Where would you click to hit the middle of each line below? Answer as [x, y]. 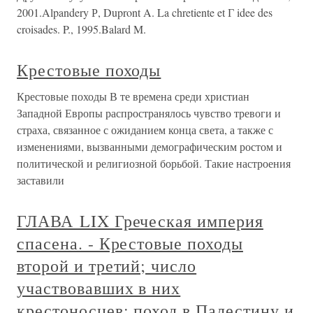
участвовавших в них [99, 288]
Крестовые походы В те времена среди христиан [133, 96]
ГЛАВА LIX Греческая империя [140, 221]
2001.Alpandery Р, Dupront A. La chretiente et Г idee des [145, 12]
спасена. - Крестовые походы [130, 243]
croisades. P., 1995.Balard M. [81, 29]
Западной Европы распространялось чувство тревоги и [149, 113]
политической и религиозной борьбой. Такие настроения [154, 163]
